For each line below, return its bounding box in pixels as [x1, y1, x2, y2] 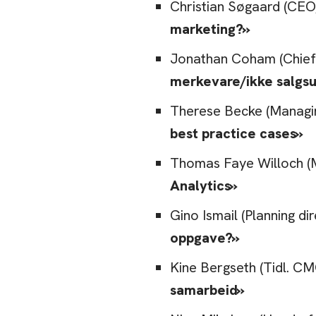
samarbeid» [170, 281, 245, 300]
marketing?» [170, 20, 250, 39]
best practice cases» [170, 124, 303, 143]
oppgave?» [170, 229, 240, 248]
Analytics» [170, 176, 238, 195]
